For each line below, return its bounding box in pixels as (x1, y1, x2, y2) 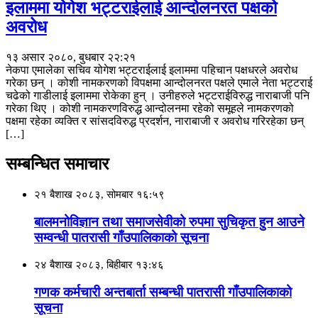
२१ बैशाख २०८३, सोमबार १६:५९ (34, 188, 165, 200)
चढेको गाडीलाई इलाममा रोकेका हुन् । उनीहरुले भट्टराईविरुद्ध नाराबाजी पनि (6, 89, 309, 102)
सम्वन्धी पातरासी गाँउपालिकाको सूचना (34, 229, 209, 245)
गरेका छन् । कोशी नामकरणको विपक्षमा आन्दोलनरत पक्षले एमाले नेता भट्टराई (6, 76, 312, 89)
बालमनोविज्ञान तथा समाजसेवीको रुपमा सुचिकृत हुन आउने (34, 214, 305, 229)
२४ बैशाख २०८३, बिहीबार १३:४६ (34, 259, 164, 271)
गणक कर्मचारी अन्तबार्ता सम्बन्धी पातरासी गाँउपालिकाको (34, 284, 292, 300)
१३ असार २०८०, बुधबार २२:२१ (6, 50, 136, 63)
